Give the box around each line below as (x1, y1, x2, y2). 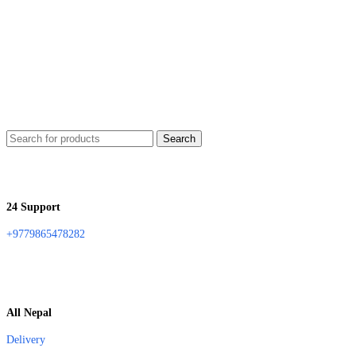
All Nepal (6, 307, 52, 319)
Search (163, 133, 195, 145)
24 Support (6, 200, 60, 213)
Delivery (6, 334, 45, 346)
